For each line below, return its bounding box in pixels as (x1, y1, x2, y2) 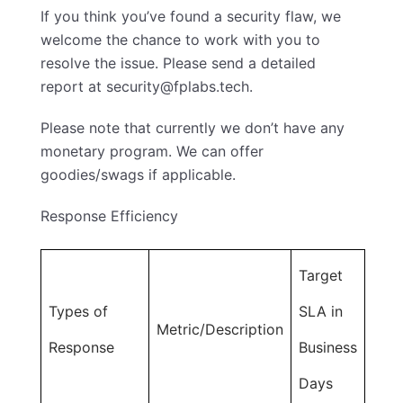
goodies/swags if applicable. (40, 166, 236, 184)
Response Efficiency (40, 207, 178, 225)
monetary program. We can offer (40, 142, 264, 160)
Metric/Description (157, 320, 283, 338)
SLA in (299, 302, 343, 320)
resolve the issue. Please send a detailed (40, 54, 316, 72)
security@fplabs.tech (106, 77, 249, 95)
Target (299, 266, 343, 284)
